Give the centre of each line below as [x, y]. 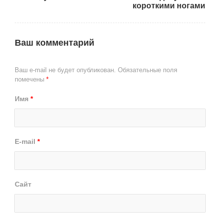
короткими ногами [169, 6]
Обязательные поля [147, 70]
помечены [30, 79]
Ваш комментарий [55, 43]
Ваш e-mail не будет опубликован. [65, 70]
